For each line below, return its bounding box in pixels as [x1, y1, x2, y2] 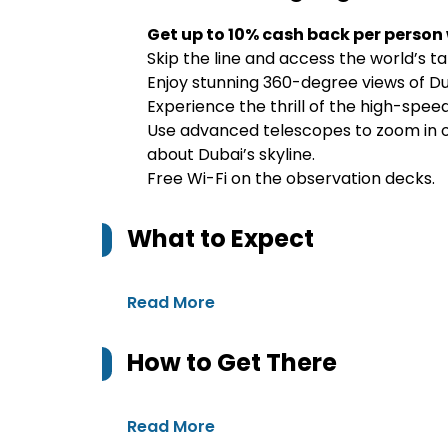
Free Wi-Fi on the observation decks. [147, 167, 435, 190]
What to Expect [127, 222, 314, 255]
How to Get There [127, 346, 337, 379]
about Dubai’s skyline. [147, 143, 315, 166]
